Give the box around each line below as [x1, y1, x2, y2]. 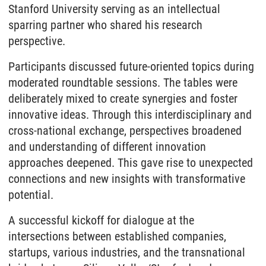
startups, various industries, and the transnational [8, 245, 245, 259]
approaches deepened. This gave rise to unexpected [8, 155, 253, 170]
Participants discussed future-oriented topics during [8, 59, 254, 74]
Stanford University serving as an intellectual [8, 1, 220, 16]
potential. [8, 187, 53, 202]
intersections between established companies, [8, 229, 226, 243]
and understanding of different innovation [8, 139, 206, 154]
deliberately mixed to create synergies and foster [8, 91, 237, 106]
